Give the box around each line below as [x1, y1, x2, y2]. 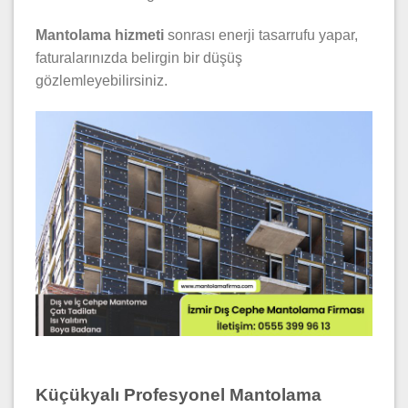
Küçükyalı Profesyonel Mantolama [36, 384, 321, 404]
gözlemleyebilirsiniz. [36, 73, 168, 89]
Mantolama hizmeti [36, 27, 164, 44]
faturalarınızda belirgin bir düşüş [36, 50, 242, 66]
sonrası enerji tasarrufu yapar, [164, 27, 358, 44]
